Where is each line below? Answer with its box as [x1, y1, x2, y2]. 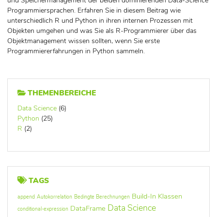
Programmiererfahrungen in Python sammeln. [7, 46, 145, 56]
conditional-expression [17, 205, 68, 213]
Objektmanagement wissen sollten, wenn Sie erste [7, 36, 160, 46]
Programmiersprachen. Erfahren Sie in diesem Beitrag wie [7, 5, 181, 15]
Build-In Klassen [132, 191, 182, 201]
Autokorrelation [37, 193, 72, 201]
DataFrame [70, 203, 106, 213]
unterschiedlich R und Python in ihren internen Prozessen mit [7, 15, 193, 25]
